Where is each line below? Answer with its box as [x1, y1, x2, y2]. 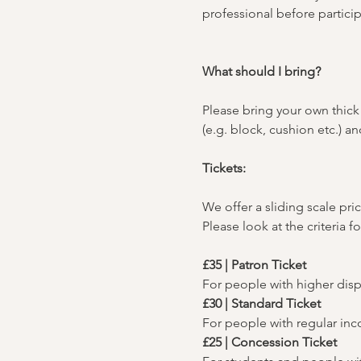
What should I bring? [201, 64, 321, 79]
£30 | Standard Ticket [201, 296, 321, 311]
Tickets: [201, 160, 246, 176]
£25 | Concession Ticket [201, 334, 337, 350]
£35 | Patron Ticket [201, 257, 306, 272]
